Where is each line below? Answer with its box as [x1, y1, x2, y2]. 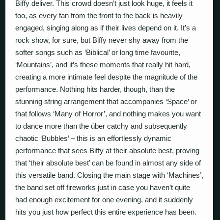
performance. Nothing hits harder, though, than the [15, 84, 175, 93]
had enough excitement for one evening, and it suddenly [15, 195, 193, 204]
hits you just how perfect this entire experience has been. [15, 207, 197, 216]
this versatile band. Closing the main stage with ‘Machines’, [15, 170, 204, 179]
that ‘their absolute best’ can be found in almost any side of [15, 158, 201, 167]
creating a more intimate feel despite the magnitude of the [15, 72, 198, 81]
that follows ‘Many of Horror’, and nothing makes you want [15, 109, 201, 118]
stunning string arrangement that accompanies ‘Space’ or [15, 97, 197, 106]
